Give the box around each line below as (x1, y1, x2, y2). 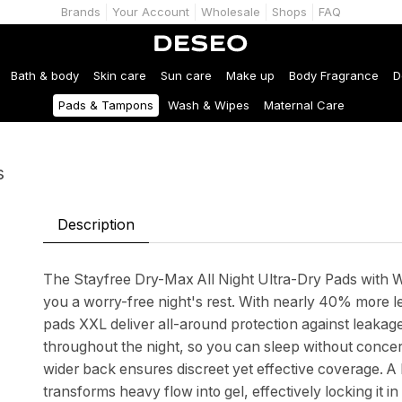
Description (57, 214, 135, 233)
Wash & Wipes (167, 97, 249, 112)
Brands (61, 4, 100, 19)
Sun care (161, 67, 212, 83)
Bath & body (11, 67, 79, 83)
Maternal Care (263, 97, 345, 112)
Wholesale (201, 4, 260, 19)
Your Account (112, 4, 189, 19)
